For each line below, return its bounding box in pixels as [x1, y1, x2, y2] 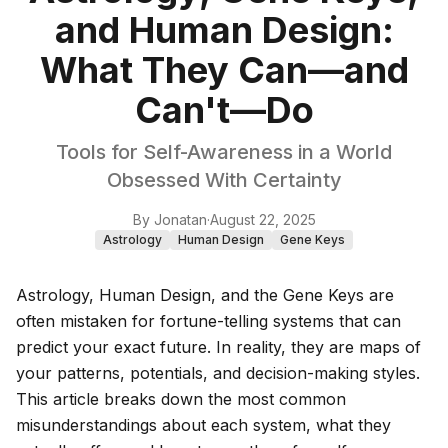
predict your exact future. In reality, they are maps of [16, 337, 421, 358]
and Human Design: [54, 8, 394, 53]
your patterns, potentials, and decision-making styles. [16, 363, 420, 384]
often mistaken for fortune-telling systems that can [16, 311, 401, 332]
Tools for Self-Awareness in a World [56, 140, 392, 165]
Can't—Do [134, 88, 314, 133]
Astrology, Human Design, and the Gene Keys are [16, 285, 394, 306]
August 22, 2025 [209, 211, 316, 229]
